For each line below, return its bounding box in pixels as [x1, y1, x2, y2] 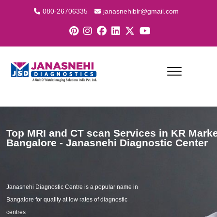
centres [6, 209, 26, 216]
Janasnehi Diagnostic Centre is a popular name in [6, 184, 138, 190]
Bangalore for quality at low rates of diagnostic [6, 196, 127, 203]
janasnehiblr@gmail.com [103, 7, 179, 15]
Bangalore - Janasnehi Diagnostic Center [6, 137, 208, 148]
